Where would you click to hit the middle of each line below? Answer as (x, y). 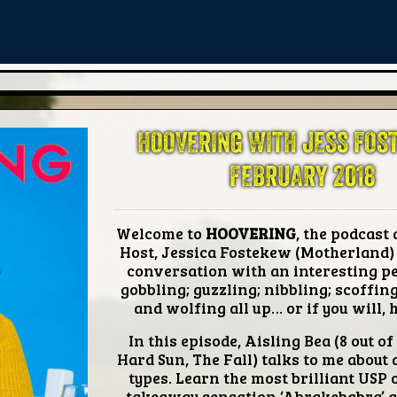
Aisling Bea (288, 340)
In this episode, (187, 340)
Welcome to (161, 233)
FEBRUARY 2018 (302, 178)
